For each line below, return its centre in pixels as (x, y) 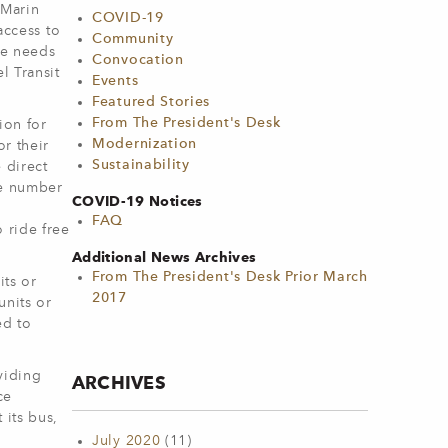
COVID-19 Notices (137, 201)
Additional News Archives (164, 257)
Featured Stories (151, 102)
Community (133, 39)
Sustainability (141, 165)
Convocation (138, 60)
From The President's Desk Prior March (230, 277)
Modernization (145, 144)
